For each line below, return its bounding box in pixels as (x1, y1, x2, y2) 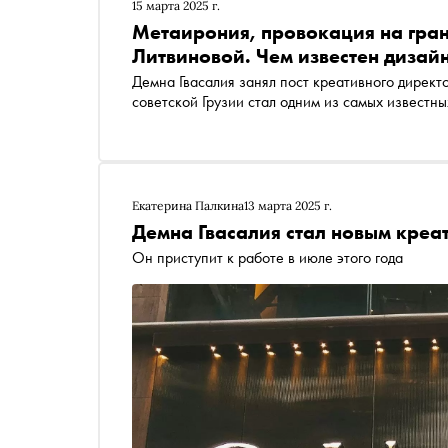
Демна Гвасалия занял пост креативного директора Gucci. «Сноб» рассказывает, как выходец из (132, 71, 239, 92)
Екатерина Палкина (132, 198, 244, 213)
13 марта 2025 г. (244, 198, 332, 213)
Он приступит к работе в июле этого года (132, 247, 403, 268)
